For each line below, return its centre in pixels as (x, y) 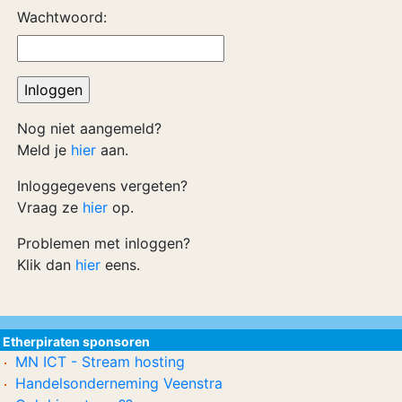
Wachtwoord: (62, 17)
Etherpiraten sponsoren (76, 341)
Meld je (44, 150)
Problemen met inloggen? (104, 243)
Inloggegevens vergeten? (102, 186)
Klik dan (46, 265)
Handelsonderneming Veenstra (119, 383)
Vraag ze (50, 207)
